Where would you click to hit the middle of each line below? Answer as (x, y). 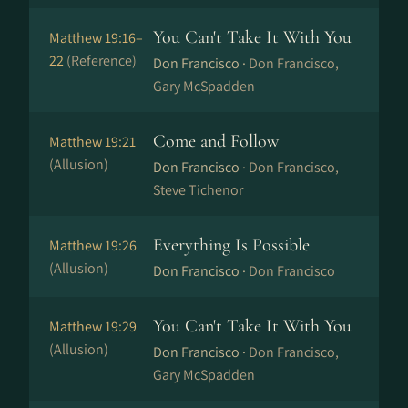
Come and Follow (216, 141)
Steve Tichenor (198, 190)
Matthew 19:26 (93, 245)
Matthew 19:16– (96, 38)
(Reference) (102, 61)
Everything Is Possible (231, 245)
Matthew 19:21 (92, 142)
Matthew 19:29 (93, 326)
